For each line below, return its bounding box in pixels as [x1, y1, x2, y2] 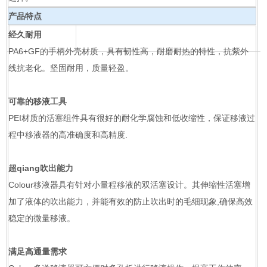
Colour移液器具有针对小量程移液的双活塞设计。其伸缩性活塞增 [8, 180, 251, 190]
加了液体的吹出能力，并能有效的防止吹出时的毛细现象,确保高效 [8, 197, 253, 206]
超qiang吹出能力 [8, 163, 74, 173]
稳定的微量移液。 [8, 213, 76, 223]
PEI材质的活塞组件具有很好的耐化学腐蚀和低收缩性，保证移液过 [8, 113, 256, 123]
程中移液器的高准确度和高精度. [8, 130, 128, 139]
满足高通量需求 [8, 247, 67, 256]
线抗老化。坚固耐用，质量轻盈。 [8, 63, 134, 73]
